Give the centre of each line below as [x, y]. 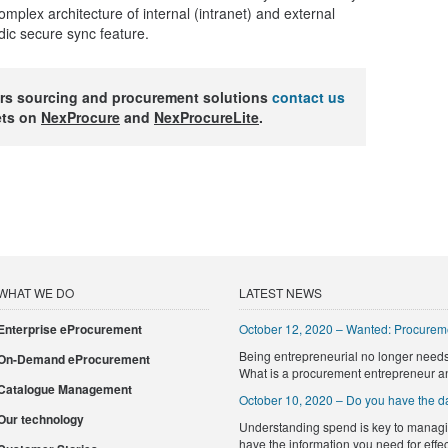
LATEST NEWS [280, 292]
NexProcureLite [206, 117]
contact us [308, 97]
